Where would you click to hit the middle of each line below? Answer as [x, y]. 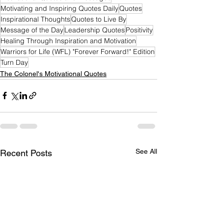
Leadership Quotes [95, 30]
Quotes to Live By [99, 19]
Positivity [139, 30]
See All [146, 151]
